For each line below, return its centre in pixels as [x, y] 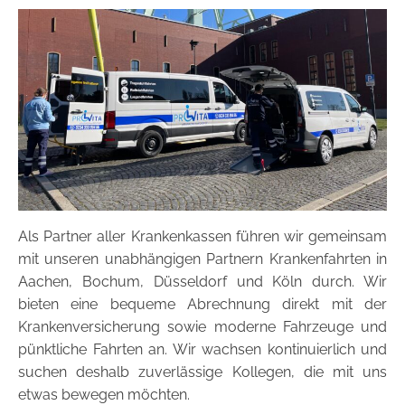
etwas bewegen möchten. [104, 394]
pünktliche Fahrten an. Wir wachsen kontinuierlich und [202, 349]
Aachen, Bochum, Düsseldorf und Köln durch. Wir [202, 281]
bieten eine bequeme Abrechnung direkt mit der [202, 304]
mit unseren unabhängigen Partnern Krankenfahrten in [202, 259]
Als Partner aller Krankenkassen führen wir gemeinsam [202, 236]
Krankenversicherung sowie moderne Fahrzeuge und [202, 326]
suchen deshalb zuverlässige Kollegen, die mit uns [202, 372]
